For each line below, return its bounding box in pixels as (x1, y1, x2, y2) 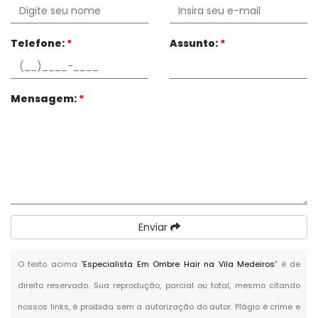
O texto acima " (18, 258, 84, 270)
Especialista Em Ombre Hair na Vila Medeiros (83, 258, 275, 270)
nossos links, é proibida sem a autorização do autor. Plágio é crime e (18, 300, 300, 312)
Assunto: (170, 35, 220, 50)
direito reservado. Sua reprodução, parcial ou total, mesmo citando (18, 279, 300, 291)
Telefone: (11, 35, 67, 50)
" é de (275, 258, 301, 270)
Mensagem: (11, 91, 79, 106)
